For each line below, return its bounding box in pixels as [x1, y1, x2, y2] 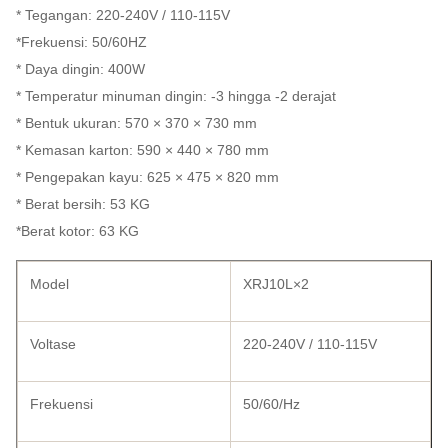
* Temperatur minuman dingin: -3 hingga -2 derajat [16, 88, 336, 104]
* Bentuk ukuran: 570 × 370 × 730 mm [16, 115, 257, 131]
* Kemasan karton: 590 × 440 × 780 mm [16, 142, 269, 158]
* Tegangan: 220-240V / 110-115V [16, 7, 230, 23]
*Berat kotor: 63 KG [16, 223, 139, 239]
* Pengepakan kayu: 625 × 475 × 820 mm [16, 169, 279, 185]
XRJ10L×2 [243, 276, 309, 292]
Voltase [30, 336, 76, 352]
